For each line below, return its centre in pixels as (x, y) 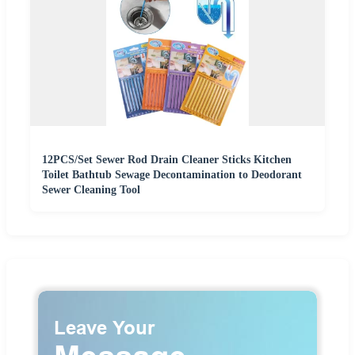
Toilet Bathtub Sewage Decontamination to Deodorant (172, 175)
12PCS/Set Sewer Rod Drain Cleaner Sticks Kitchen (167, 160)
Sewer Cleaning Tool (91, 190)
